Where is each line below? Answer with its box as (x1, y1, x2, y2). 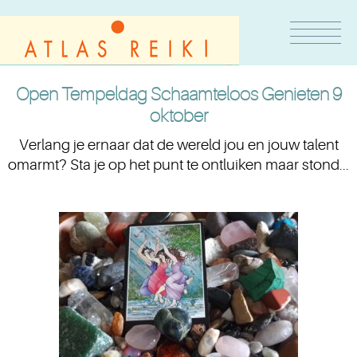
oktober (149, 105, 208, 127)
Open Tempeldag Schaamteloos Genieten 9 (15, 84, 342, 105)
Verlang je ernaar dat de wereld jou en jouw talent (18, 136, 339, 154)
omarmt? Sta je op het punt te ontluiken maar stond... (8, 156, 349, 174)
